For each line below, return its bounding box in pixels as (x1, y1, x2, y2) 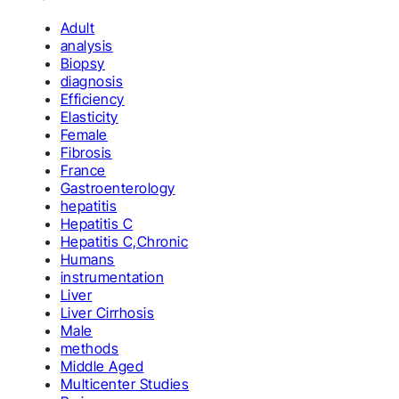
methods (61, 339, 119, 357)
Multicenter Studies (61, 375, 190, 393)
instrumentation (61, 268, 165, 286)
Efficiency (61, 90, 125, 108)
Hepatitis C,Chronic (61, 232, 189, 250)
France (61, 161, 106, 179)
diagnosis (61, 72, 124, 90)
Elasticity (61, 108, 118, 126)
